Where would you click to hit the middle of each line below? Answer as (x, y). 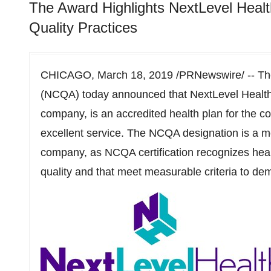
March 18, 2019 (135, 75)
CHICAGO (66, 75)
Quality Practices (83, 28)
